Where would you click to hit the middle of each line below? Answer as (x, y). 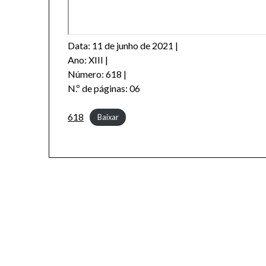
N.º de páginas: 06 (104, 88)
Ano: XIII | (88, 59)
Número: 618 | (97, 74)
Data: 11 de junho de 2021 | (123, 45)
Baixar (108, 117)
